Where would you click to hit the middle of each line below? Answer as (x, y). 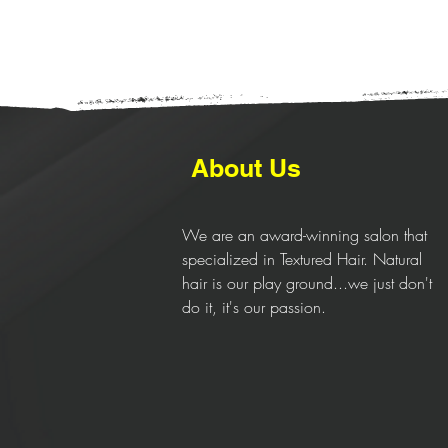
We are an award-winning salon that (304, 235)
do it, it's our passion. (254, 307)
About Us (246, 168)
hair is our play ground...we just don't (307, 283)
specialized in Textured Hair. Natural (302, 259)
